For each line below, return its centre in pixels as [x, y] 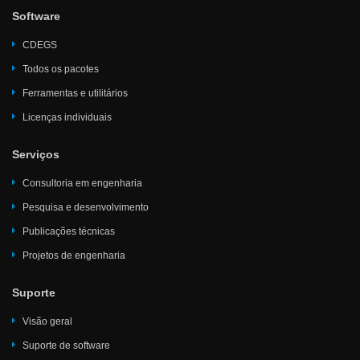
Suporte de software [66, 346]
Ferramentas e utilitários [75, 93]
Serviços [36, 154]
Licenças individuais [67, 117]
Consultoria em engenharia [82, 183]
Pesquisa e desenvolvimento [86, 207]
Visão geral [47, 321]
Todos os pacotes [61, 69]
